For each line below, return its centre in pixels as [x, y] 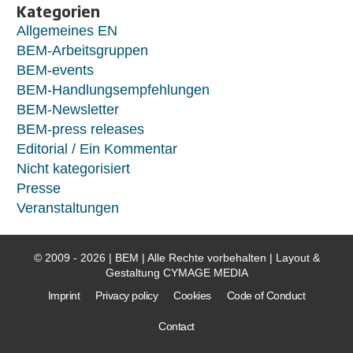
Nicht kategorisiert [73, 168]
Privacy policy [127, 295]
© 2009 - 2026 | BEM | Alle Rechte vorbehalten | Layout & [176, 257]
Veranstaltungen [68, 208]
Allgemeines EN [67, 30]
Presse [39, 188]
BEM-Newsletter [68, 109]
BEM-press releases [80, 129]
